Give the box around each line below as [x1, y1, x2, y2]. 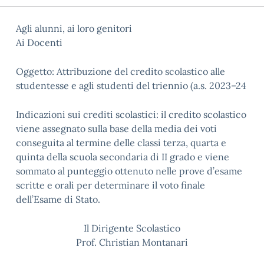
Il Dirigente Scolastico [84, 222, 180, 234]
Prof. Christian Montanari [76, 236, 188, 248]
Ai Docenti [16, 37, 62, 48]
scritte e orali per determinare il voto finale [16, 179, 205, 191]
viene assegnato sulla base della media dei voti [16, 123, 217, 134]
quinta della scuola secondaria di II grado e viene [16, 151, 229, 163]
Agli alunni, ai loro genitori [16, 22, 132, 34]
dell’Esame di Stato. [16, 193, 100, 205]
